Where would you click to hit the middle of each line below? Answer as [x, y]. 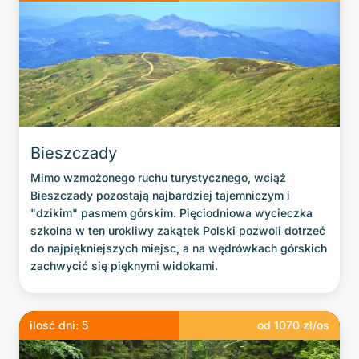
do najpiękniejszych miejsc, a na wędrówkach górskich [179, 248]
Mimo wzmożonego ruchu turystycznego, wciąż [159, 178]
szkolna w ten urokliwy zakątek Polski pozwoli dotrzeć [178, 231]
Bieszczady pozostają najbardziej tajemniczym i [161, 196]
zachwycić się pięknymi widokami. [125, 266]
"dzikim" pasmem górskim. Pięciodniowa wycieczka [172, 213]
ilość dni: [55, 325]
